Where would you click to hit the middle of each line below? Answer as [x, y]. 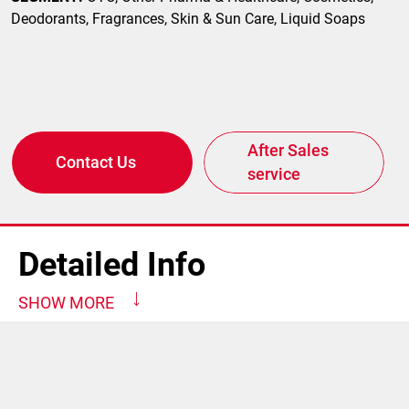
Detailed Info [112, 265]
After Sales [288, 151]
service [274, 174]
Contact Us [96, 163]
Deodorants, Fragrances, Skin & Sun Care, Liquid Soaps [188, 19]
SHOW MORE [66, 303]
